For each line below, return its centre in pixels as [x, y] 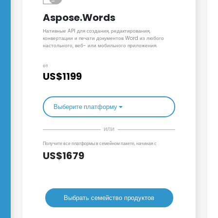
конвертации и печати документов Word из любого [103, 38]
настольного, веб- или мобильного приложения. [100, 46]
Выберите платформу [85, 107]
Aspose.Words [79, 18]
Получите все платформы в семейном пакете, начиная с [100, 144]
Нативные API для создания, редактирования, [96, 31]
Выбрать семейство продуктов [109, 198]
